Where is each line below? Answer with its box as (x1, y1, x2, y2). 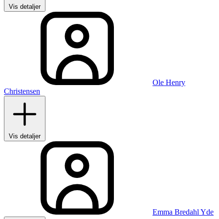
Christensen (4, 87, 40, 96)
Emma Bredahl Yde (153, 208, 214, 217)
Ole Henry (153, 78, 185, 87)
